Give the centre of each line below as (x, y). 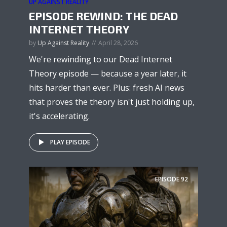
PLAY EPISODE (70, 142)
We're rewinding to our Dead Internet (101, 59)
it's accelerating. (59, 116)
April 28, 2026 (118, 43)
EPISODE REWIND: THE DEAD (103, 15)
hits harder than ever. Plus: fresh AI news (107, 87)
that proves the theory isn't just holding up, (112, 102)
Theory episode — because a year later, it (108, 73)
